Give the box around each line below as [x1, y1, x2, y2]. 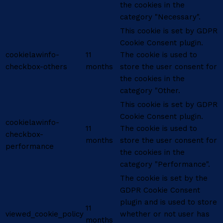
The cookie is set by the [120, 174, 208, 183]
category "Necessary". [120, 12, 201, 22]
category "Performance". [120, 160, 210, 169]
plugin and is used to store [120, 198, 217, 207]
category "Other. [120, 86, 180, 96]
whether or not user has [120, 210, 210, 219]
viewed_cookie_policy [5, 210, 84, 219]
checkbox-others [5, 62, 67, 72]
